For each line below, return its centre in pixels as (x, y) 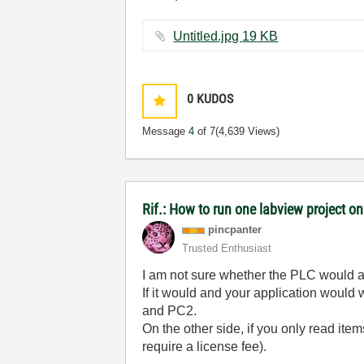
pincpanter (235, 230)
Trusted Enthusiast (227, 248)
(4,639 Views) (248, 131)
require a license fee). (205, 347)
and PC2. (170, 311)
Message (166, 131)
